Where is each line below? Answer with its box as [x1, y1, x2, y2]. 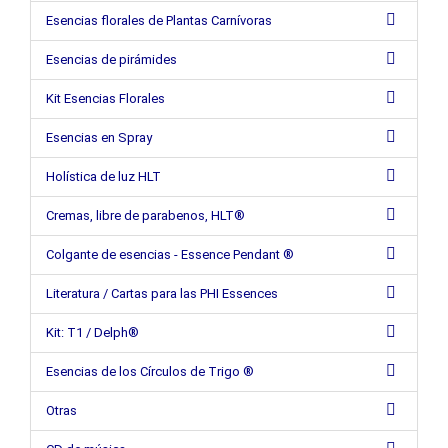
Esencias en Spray [46, 130, 152, 145]
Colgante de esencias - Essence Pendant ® [46, 247, 294, 262]
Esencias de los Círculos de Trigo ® [46, 364, 254, 379]
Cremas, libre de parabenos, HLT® [46, 208, 245, 223]
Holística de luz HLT [46, 169, 161, 184]
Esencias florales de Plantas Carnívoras [46, 13, 272, 28]
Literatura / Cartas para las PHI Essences [46, 286, 278, 301]
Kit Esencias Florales [46, 91, 165, 106]
